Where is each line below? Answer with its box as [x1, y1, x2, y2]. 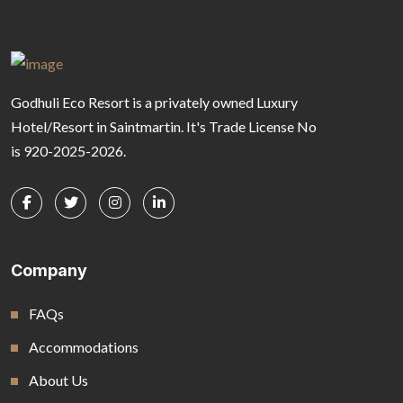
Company [11, 260, 87, 280]
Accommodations [29, 337, 139, 355]
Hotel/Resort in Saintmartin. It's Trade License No [11, 117, 317, 135]
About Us [29, 371, 88, 389]
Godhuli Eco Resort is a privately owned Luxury [11, 93, 298, 111]
